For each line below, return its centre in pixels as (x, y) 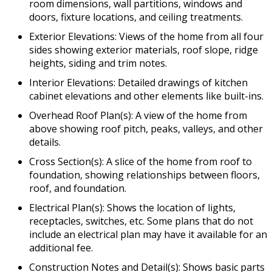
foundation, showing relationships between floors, (144, 175)
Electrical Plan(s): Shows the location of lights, (132, 207)
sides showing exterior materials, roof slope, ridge (144, 49)
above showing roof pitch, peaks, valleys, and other (146, 128)
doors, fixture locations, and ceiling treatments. (136, 17)
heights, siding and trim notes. (98, 63)
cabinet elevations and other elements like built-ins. (146, 96)
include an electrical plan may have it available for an (148, 234)
